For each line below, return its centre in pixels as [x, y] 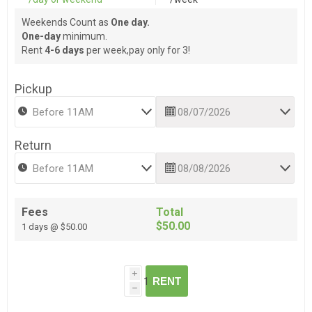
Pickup [33, 89]
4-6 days [64, 50]
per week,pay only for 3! [137, 50]
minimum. [84, 37]
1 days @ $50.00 [54, 227]
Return [33, 146]
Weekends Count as [66, 23]
